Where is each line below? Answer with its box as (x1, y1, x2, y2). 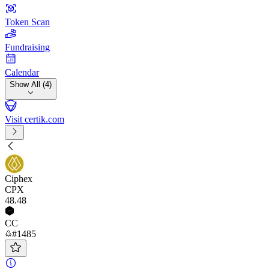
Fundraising (5, 42, 50, 52)
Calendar (5, 67, 39, 77)
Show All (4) (10, 80, 52, 89)
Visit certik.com (5, 114, 64, 124)
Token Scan (5, 17, 50, 27)
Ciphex (5, 174, 32, 184)
